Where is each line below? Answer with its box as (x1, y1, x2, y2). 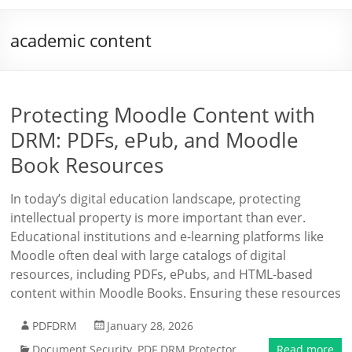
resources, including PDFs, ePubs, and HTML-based (10, 266, 313, 283)
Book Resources (10, 151, 164, 179)
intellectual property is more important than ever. (10, 209, 306, 226)
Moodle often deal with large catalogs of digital (10, 247, 287, 264)
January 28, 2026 (107, 318, 194, 333)
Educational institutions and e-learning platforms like (10, 228, 324, 245)
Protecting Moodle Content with (10, 101, 316, 129)
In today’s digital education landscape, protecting (10, 190, 302, 207)
